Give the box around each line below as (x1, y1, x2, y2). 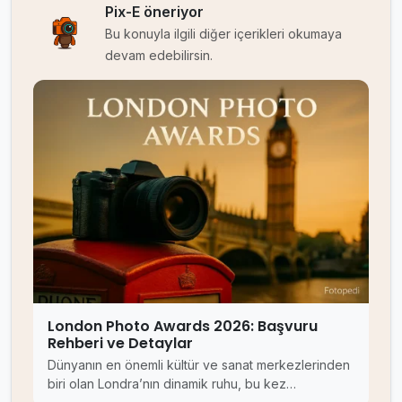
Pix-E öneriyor (105, 2, 204, 21)
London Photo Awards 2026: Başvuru (48, 315, 318, 336)
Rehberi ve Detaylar (48, 332, 193, 354)
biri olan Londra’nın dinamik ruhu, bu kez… (48, 375, 296, 391)
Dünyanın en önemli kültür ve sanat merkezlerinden (48, 356, 350, 372)
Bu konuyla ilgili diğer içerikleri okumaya (105, 25, 342, 41)
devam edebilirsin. (105, 47, 213, 63)
